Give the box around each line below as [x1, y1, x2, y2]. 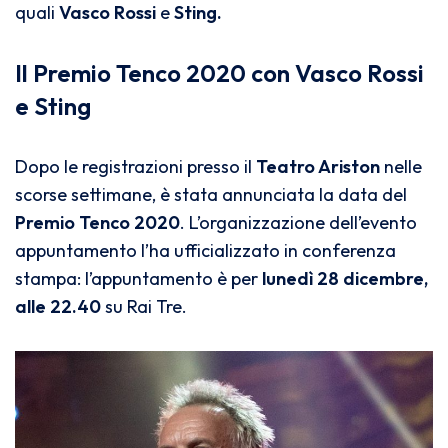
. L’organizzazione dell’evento [180, 211, 417, 234]
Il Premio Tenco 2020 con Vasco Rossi [15, 58, 424, 88]
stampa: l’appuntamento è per [15, 267, 262, 290]
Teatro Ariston [256, 155, 380, 178]
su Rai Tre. [101, 295, 187, 318]
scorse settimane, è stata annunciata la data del [15, 183, 407, 206]
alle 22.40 [15, 295, 101, 318]
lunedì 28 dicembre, [262, 267, 428, 290]
